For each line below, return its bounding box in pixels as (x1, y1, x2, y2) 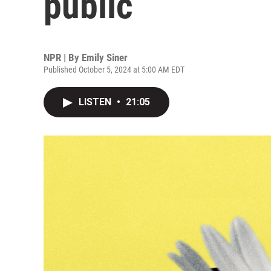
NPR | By (44, 51, 82, 64)
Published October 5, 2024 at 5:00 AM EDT (44, 65, 184, 74)
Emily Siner (82, 51, 128, 64)
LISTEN (79, 96, 114, 108)
